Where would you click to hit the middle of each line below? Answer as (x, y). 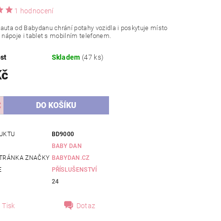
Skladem (67, 57)
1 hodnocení (34, 11)
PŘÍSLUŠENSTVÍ (74, 170)
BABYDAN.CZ (71, 158)
